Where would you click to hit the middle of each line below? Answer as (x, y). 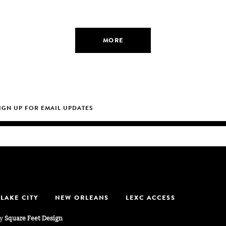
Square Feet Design (34, 219)
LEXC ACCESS (151, 199)
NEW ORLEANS (82, 199)
